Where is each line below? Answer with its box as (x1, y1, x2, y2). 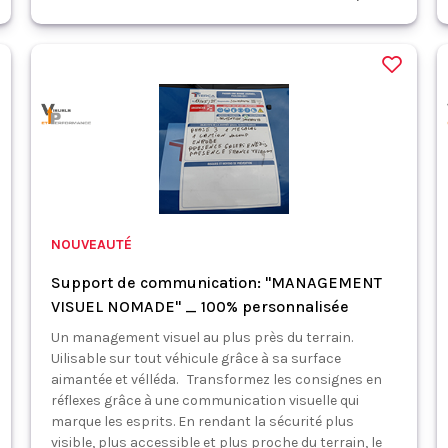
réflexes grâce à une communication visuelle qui (50, 392, 359, 409)
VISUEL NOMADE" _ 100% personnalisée (50, 297, 349, 316)
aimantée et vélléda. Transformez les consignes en (50, 371, 382, 388)
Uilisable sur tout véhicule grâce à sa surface (50, 350, 341, 367)
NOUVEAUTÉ (50, 236, 132, 253)
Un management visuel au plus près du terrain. (50, 329, 353, 346)
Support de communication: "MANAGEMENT (50, 273, 382, 292)
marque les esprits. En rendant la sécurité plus (50, 413, 354, 430)
